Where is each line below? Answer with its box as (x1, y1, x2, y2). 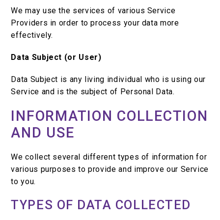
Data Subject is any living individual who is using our (11, 75, 206, 84)
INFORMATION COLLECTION (11, 108, 208, 125)
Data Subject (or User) (11, 53, 102, 62)
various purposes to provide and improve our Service (11, 165, 209, 174)
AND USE (11, 124, 75, 141)
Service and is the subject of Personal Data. (11, 87, 175, 97)
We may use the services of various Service (11, 6, 176, 16)
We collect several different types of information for (11, 152, 207, 162)
